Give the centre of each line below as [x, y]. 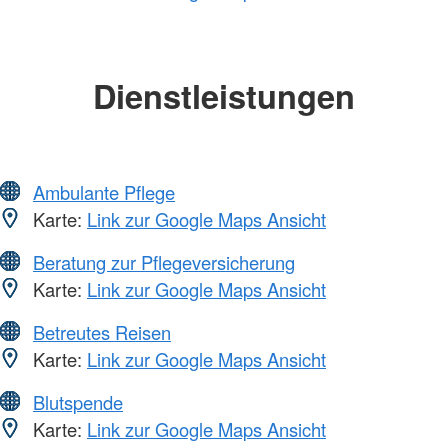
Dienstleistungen [224, 95]
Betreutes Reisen [102, 332]
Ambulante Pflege [104, 192]
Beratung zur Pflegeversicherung [164, 262]
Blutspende [78, 402]
